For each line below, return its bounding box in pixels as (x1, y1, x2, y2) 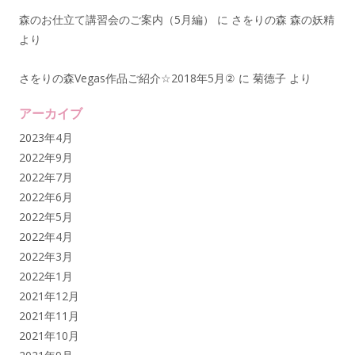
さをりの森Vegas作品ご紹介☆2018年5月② (19, 70, 235, 86)
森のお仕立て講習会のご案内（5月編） (19, 11, 214, 27)
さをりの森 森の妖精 (231, 11, 334, 27)
